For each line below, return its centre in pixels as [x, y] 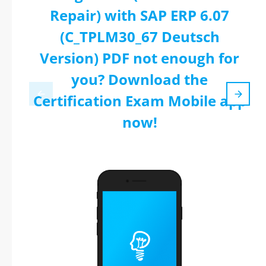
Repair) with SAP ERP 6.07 [140, 15]
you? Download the [140, 79]
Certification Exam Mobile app [140, 101]
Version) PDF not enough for [140, 58]
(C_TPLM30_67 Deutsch [140, 37]
